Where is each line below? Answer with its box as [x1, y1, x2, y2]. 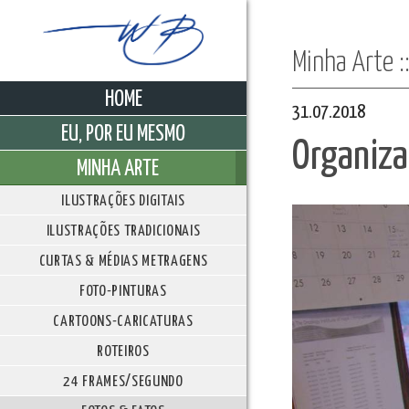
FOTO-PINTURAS [79, 284, 167, 300]
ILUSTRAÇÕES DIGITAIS [61, 194, 185, 210]
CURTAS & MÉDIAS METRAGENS [38, 254, 208, 270]
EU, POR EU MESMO [61, 123, 185, 146]
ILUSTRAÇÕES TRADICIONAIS [46, 224, 201, 240]
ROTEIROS [97, 344, 150, 361]
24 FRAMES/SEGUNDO [63, 374, 184, 391]
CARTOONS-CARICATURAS [53, 314, 194, 330]
